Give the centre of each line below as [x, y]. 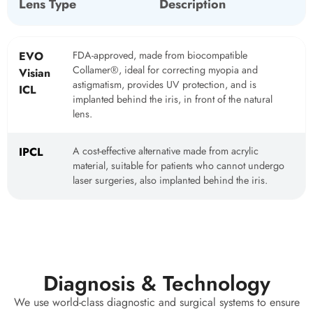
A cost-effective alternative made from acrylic [166, 151]
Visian [35, 73]
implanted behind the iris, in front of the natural [173, 100]
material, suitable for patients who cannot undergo [179, 166]
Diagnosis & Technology [156, 284]
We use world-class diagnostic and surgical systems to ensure [156, 303]
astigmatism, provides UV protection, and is [165, 85]
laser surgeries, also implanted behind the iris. [170, 181]
